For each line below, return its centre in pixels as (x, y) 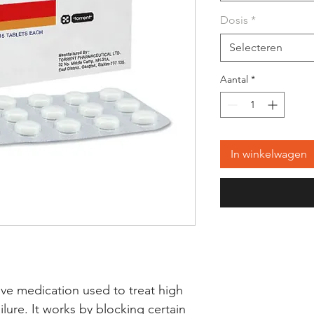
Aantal (234, 79)
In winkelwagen (269, 154)
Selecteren (256, 47)
